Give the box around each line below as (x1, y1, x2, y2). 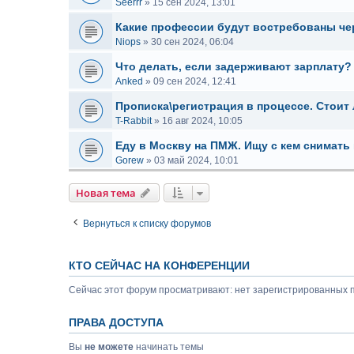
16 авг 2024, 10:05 (162, 115, 243, 126)
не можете (85, 341, 134, 352)
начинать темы (134, 341, 204, 352)
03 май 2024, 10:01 (154, 155, 239, 166)
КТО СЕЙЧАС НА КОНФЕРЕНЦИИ (69, 259, 250, 272)
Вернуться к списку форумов (83, 218, 211, 229)
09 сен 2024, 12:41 (153, 76, 236, 87)
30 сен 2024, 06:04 (151, 36, 234, 47)
